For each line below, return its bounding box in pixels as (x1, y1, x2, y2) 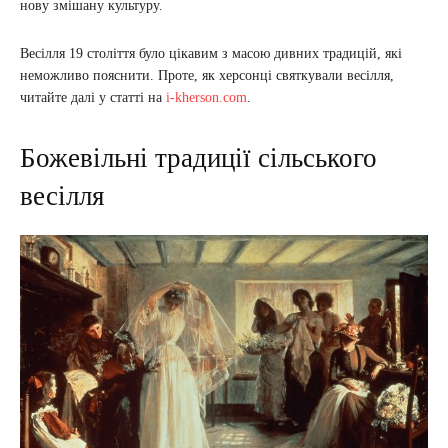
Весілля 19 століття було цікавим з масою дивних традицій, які (20, 45, 402, 61)
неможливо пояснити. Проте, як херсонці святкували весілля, (20, 67, 394, 83)
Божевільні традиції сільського (20, 142, 377, 173)
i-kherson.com (166, 89, 247, 105)
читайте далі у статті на (20, 89, 166, 105)
